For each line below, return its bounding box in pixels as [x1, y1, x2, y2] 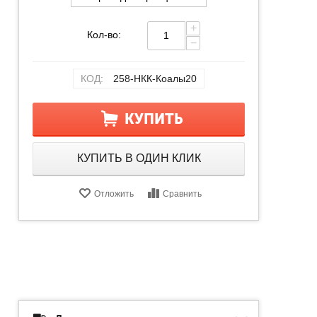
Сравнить [162, 188, 202, 199]
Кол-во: [86, 28, 121, 40]
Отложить [93, 188, 134, 199]
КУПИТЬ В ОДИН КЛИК [76, 151, 201, 164]
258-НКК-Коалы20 [113, 72, 197, 84]
